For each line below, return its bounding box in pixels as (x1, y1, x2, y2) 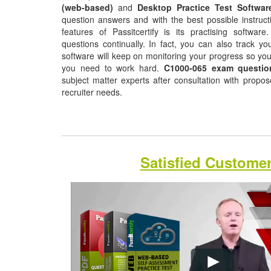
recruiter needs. (62, 86, 125, 98)
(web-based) (62, 1, 113, 13)
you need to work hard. (62, 62, 164, 74)
